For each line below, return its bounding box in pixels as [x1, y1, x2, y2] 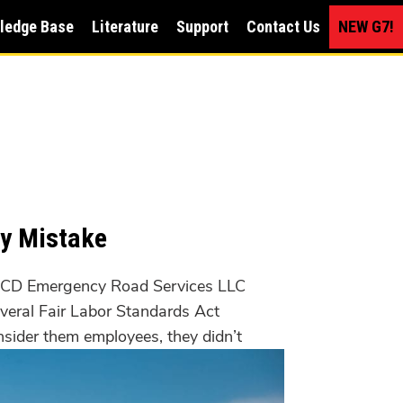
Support [176, 16, 229, 36]
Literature [92, 16, 159, 36]
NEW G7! [338, 16, 395, 36]
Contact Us [246, 16, 321, 36]
